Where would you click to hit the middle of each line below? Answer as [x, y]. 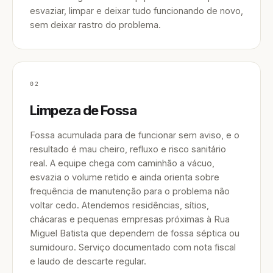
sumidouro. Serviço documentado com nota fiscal [133, 247]
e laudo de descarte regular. [88, 261]
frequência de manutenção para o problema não [130, 191]
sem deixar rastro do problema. [95, 25]
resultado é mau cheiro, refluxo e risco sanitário [128, 149]
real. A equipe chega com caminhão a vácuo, [122, 163]
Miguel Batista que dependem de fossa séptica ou [135, 233]
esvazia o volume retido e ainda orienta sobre [125, 177]
